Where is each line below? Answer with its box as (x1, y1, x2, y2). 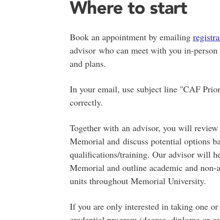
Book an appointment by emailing (69, 31, 193, 43)
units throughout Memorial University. (69, 175, 206, 187)
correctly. (69, 96, 103, 109)
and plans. (69, 57, 109, 70)
